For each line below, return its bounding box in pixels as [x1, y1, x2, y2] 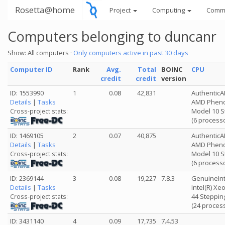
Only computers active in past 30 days [73, 48, 188, 57]
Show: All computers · [8, 48, 73, 57]
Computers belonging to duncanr [8, 27, 216, 46]
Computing [152, 6, 186, 15]
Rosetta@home [15, 4, 75, 16]
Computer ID [10, 65, 53, 74]
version [161, 74, 186, 83]
